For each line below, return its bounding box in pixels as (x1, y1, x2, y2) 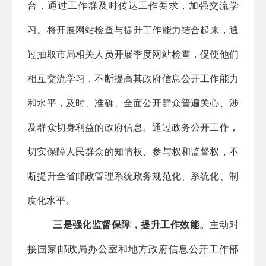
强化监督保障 (72, 219, 131, 230)
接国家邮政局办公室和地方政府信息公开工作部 (27, 243, 239, 254)
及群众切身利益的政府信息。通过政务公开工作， (27, 122, 239, 132)
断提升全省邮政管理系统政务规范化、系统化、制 (27, 170, 239, 181)
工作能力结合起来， (142, 24, 229, 35)
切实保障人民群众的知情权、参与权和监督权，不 (27, 146, 239, 157)
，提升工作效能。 (131, 219, 210, 230)
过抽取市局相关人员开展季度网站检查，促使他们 (27, 49, 239, 59)
